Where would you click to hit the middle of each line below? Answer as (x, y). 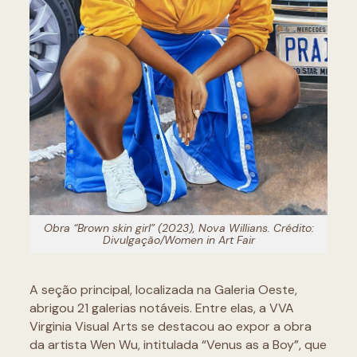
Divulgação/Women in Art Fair (178, 239)
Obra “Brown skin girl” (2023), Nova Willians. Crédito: (178, 228)
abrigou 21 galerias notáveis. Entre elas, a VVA (161, 308)
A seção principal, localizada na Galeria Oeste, (163, 289)
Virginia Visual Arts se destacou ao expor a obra (170, 326)
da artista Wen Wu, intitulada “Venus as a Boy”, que (178, 344)
